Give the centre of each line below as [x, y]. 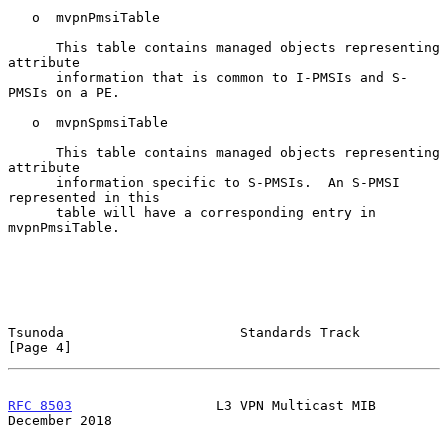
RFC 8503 [40, 405]
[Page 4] [40, 347]
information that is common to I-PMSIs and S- [32, 77]
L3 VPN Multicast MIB [224, 405]
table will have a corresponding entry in [32, 212]
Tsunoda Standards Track [184, 332]
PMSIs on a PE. [64, 92]
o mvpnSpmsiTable [20, 122]
